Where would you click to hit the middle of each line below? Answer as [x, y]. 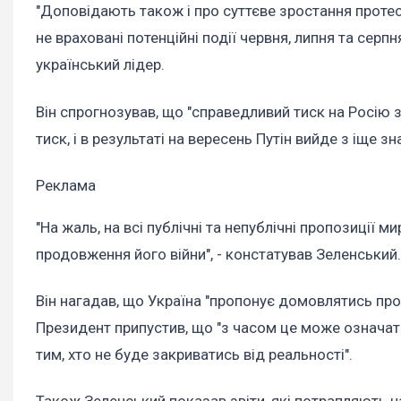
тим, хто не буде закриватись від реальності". [194, 354]
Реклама [66, 185]
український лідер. [102, 65]
